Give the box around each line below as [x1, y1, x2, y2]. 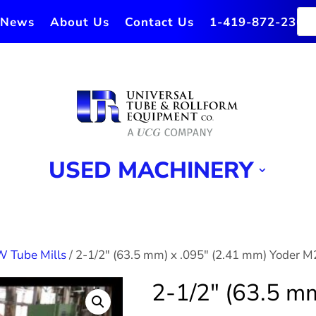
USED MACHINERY [48, 155, 253, 186]
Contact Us [124, 14, 194, 30]
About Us [49, 14, 109, 30]
